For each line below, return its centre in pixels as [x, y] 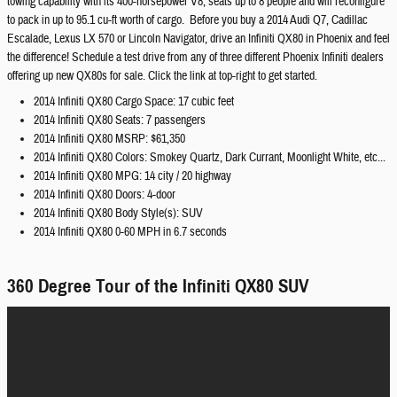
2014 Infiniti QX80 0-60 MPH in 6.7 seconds [130, 232]
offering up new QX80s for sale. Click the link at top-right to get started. [162, 76]
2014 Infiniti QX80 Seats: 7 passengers [120, 120]
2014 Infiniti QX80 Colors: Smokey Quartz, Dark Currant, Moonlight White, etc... [210, 157]
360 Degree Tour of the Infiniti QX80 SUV [158, 286]
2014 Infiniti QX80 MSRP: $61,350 [109, 139]
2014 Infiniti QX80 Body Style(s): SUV [118, 213]
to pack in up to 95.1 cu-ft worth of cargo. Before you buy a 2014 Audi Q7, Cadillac [187, 20]
